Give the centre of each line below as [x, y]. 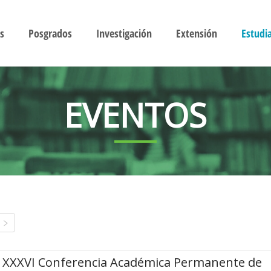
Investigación [124, 33]
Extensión [196, 33]
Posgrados [50, 33]
